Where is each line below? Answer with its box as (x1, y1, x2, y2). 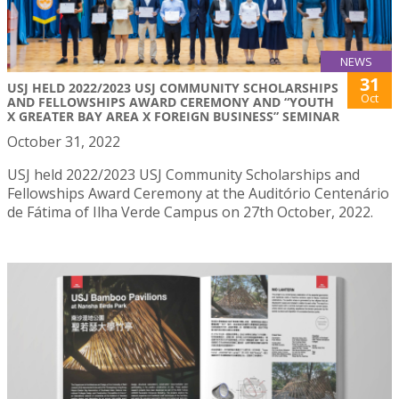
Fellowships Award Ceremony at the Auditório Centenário (7, 183, 389, 203)
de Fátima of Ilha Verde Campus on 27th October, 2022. (7, 201, 373, 222)
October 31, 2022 (7, 131, 120, 151)
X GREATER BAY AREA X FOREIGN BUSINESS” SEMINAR (7, 107, 339, 125)
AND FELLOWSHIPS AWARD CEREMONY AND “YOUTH (7, 93, 334, 110)
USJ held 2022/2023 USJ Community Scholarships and (7, 164, 360, 184)
